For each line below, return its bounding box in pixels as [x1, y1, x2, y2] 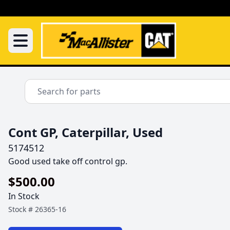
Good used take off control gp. [8, 156, 127, 167]
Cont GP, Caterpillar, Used [8, 124, 163, 141]
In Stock [8, 190, 40, 202]
